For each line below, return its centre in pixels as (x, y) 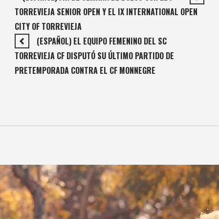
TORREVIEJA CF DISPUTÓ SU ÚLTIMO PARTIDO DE (94, 56)
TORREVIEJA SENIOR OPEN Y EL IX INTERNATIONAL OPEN (106, 12)
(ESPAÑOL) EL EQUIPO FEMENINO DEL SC (102, 41)
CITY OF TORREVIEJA (48, 27)
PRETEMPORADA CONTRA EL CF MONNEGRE (85, 71)
